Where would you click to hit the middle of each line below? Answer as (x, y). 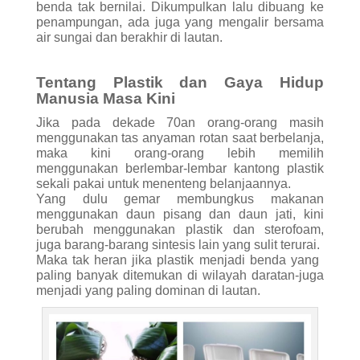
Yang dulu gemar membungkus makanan (180, 199)
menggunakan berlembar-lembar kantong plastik (180, 169)
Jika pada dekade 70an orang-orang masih (180, 123)
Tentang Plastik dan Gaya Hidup (180, 83)
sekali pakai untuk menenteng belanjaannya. (163, 184)
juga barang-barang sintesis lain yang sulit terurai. (178, 245)
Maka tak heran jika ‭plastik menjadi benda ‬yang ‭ (180, 260)
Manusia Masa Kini (105, 99)
